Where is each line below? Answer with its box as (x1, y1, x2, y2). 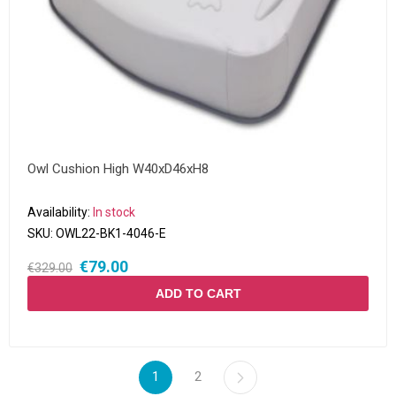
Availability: (27, 205, 90, 219)
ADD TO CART (155, 286, 241, 301)
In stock (93, 205, 135, 219)
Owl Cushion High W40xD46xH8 (27, 161, 209, 177)
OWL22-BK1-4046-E (56, 226, 166, 240)
